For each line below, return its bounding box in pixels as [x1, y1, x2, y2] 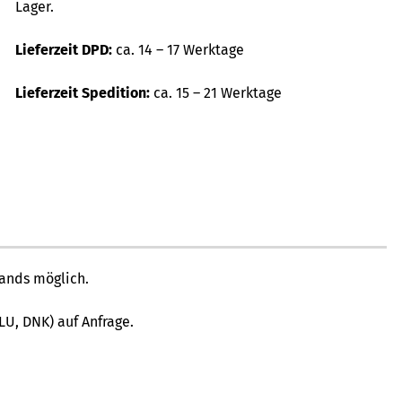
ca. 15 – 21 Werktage [153, 84, 282, 102]
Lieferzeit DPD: [14, 41, 116, 59]
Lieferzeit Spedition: [14, 84, 153, 102]
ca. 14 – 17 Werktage [115, 41, 244, 59]
